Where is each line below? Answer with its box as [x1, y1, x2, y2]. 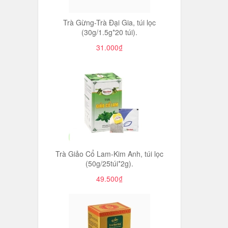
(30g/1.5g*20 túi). [81, 27, 137, 37]
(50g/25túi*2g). [85, 158, 133, 168]
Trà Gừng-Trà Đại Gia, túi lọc [63, 17, 156, 27]
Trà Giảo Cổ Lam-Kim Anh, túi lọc [55, 149, 163, 159]
